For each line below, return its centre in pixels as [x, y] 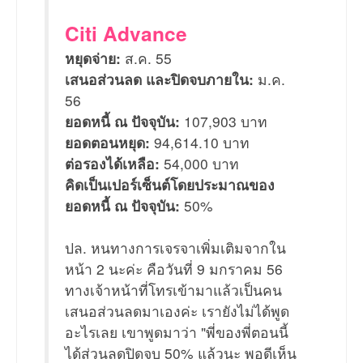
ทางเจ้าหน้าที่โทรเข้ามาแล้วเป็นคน [173, 290]
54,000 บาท [199, 164]
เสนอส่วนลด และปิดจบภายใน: [159, 79]
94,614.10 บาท [200, 143]
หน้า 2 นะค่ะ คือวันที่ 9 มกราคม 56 [174, 269]
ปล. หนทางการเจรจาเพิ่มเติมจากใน [175, 248]
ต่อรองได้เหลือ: [112, 164]
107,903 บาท [224, 122]
